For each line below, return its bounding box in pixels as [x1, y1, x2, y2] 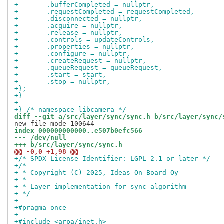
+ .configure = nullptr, [46, 50, 130, 58]
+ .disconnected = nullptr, [46, 15, 142, 23]
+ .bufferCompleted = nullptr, [46, 1, 154, 9]
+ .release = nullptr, [46, 29, 122, 37]
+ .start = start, [46, 71, 106, 79]
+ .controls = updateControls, [46, 36, 154, 44]
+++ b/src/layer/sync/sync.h [14, 141, 122, 149]
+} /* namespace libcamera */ [14, 106, 126, 114]
